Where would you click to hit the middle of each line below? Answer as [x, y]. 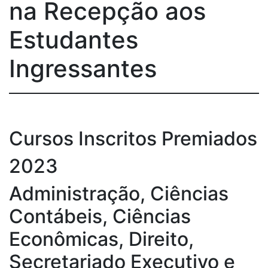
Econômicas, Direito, [101, 239]
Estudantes [74, 40]
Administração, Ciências [119, 194]
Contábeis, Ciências [100, 216]
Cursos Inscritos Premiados [133, 138]
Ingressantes [83, 68]
